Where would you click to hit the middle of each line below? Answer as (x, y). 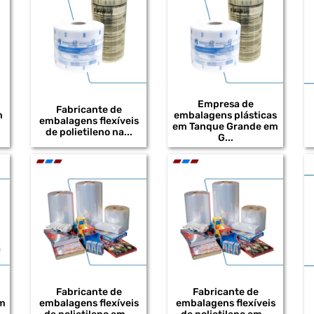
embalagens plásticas (225, 115)
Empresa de (225, 104)
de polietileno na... (89, 132)
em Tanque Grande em (225, 126)
